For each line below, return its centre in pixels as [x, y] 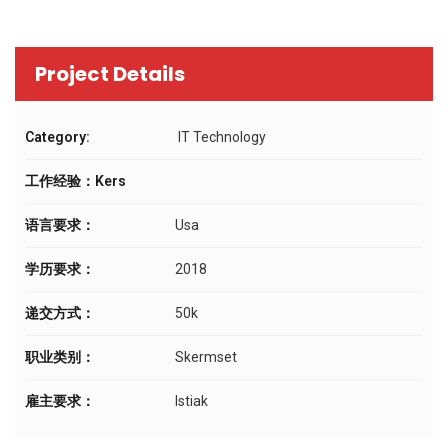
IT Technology [220, 136]
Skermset [206, 356]
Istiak [191, 400]
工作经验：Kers [75, 180]
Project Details [110, 73]
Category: [57, 136]
